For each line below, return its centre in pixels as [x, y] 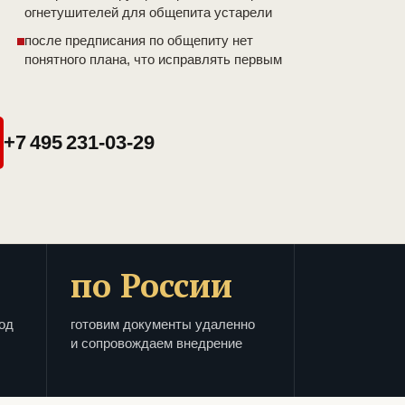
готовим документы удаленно [163, 325]
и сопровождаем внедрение [156, 344]
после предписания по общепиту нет [139, 41]
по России [151, 286]
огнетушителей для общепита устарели [148, 13]
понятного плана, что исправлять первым [153, 60]
